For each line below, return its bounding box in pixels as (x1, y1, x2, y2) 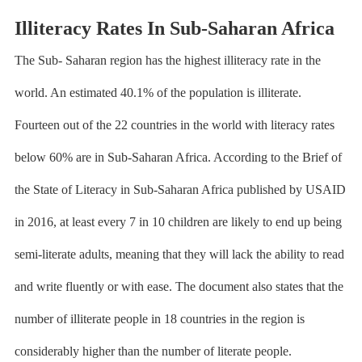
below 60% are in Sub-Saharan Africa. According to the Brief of (14, 150, 342, 164)
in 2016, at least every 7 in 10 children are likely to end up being (14, 215, 342, 229)
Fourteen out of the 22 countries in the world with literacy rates (14, 118, 335, 132)
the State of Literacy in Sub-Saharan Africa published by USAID (14, 183, 346, 196)
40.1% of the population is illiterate (120, 86, 298, 99)
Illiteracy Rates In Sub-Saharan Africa (14, 18, 335, 39)
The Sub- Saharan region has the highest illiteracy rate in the (14, 53, 321, 67)
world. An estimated (14, 86, 120, 99)
